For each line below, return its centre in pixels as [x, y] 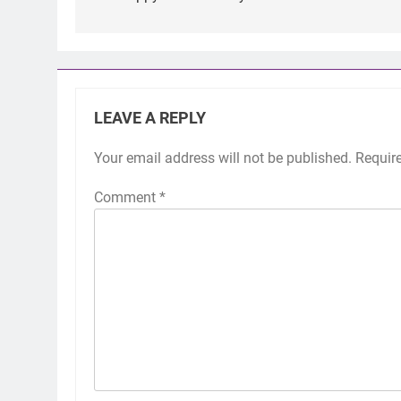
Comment [127, 198]
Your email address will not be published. [223, 158]
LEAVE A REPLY [150, 119]
